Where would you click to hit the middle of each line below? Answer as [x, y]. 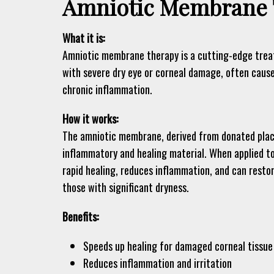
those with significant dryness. [126, 187]
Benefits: [80, 217]
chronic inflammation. [107, 90]
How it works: [90, 119]
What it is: [83, 38]
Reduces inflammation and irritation [158, 263]
